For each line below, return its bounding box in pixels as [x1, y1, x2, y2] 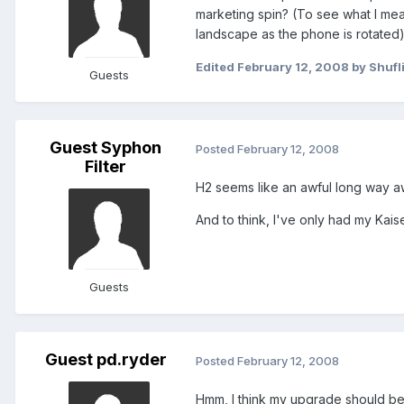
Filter [85, 157, 126, 177]
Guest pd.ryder [44, 350, 167, 370]
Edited [196, 60, 237, 75]
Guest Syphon [50, 138, 161, 158]
